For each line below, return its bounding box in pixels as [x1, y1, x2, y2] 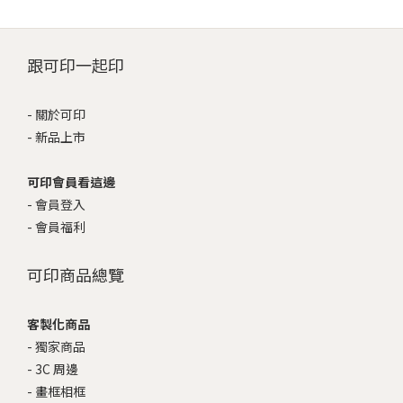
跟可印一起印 [27, 52, 124, 76]
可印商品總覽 [27, 262, 124, 286]
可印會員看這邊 [27, 172, 115, 191]
